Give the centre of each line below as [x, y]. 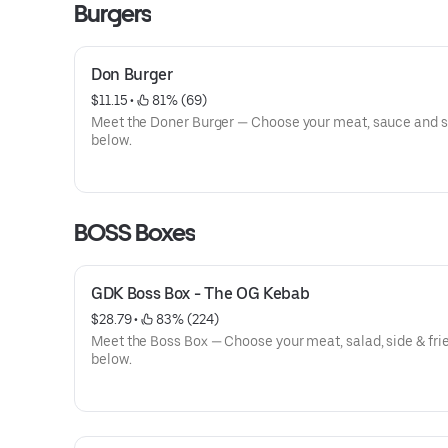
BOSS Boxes [135, 232]
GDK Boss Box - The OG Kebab [200, 293]
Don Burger [132, 74]
